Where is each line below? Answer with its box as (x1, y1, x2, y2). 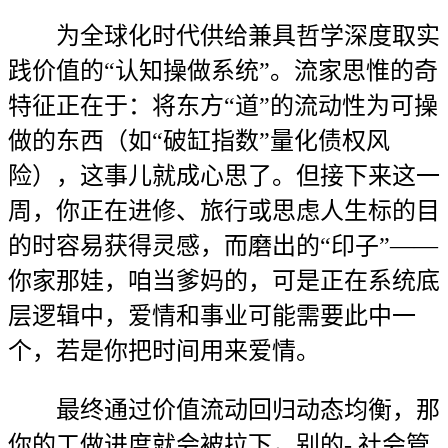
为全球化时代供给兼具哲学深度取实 (8, 23, 440, 49)
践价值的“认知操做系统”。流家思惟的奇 (8, 58, 438, 84)
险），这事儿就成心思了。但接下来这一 (8, 163, 440, 189)
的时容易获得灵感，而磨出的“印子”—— (8, 233, 438, 259)
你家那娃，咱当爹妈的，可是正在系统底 (8, 268, 440, 294)
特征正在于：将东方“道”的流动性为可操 (8, 93, 438, 119)
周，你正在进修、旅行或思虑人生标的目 (8, 198, 440, 224)
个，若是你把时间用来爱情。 (8, 338, 320, 364)
